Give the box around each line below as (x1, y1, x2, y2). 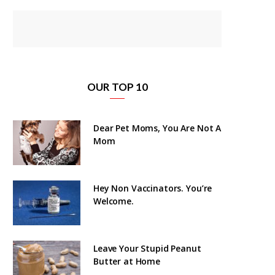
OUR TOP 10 (87, 80, 148, 93)
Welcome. (93, 195, 134, 207)
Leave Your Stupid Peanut (93, 242, 201, 254)
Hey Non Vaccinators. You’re (93, 182, 212, 194)
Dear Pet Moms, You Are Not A (93, 122, 222, 134)
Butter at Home (93, 255, 161, 267)
